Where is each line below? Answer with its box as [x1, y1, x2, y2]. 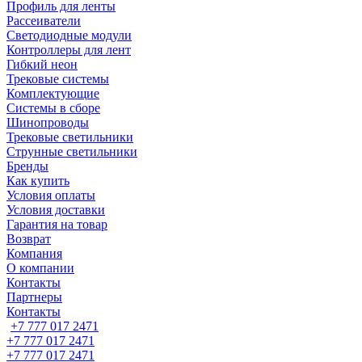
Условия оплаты [6, 188, 95, 202]
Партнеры [6, 290, 62, 304]
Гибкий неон [6, 57, 78, 71]
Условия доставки [6, 203, 105, 217]
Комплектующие [6, 86, 99, 100]
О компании [6, 261, 74, 275]
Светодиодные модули [6, 28, 132, 42]
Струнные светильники [6, 145, 137, 158]
